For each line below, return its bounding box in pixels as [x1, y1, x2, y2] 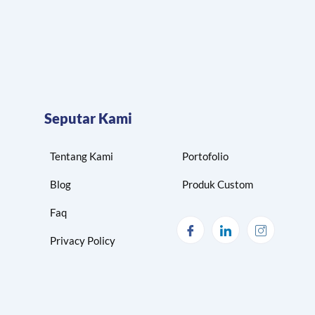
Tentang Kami [50, 150, 113, 163]
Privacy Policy [50, 234, 115, 247]
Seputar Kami [44, 110, 132, 127]
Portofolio [181, 150, 229, 163]
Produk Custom [181, 178, 253, 191]
